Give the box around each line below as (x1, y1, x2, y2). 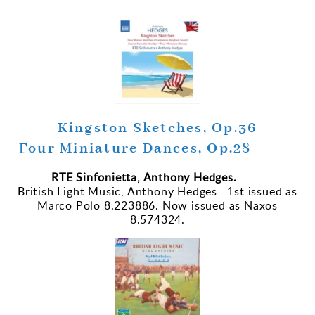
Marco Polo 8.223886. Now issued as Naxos (37, 198, 278, 214)
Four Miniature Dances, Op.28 (18, 139, 297, 159)
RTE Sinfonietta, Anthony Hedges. (51, 169, 247, 186)
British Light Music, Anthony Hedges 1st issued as (18, 184, 297, 200)
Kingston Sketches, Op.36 (57, 119, 258, 139)
